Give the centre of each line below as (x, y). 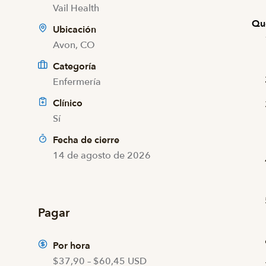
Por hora (72, 246)
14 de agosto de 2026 (102, 156)
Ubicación (73, 30)
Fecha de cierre (86, 140)
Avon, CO (74, 45)
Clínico (68, 103)
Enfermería (77, 82)
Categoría (75, 66)
